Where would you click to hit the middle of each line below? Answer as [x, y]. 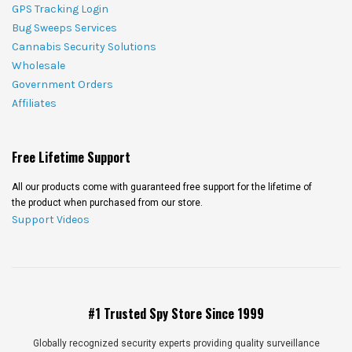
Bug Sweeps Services [64, 27]
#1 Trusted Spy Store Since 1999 [176, 313]
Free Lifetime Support [71, 157]
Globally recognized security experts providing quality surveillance [176, 343]
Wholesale [38, 65]
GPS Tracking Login [60, 9]
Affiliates [34, 103]
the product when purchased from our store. [107, 202]
